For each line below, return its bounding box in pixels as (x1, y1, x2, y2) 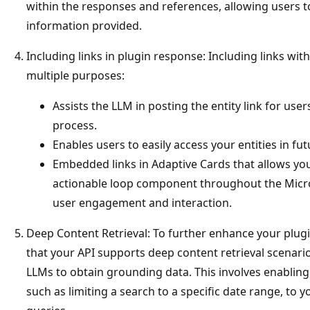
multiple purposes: (26, 67, 125, 83)
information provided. (26, 17, 142, 33)
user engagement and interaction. (53, 194, 232, 210)
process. (53, 117, 97, 133)
